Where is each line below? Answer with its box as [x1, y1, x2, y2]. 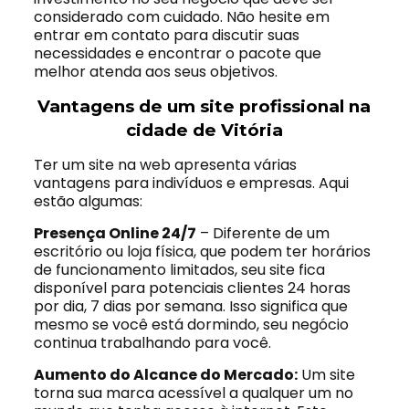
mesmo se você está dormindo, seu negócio [33, 314, 349, 335]
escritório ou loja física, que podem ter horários [33, 241, 371, 262]
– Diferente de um [195, 223, 330, 244]
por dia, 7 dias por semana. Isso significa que [33, 296, 348, 317]
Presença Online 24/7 [33, 223, 196, 244]
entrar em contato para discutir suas [33, 25, 299, 46]
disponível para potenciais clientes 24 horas [33, 278, 351, 299]
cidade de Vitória [125, 120, 283, 141]
